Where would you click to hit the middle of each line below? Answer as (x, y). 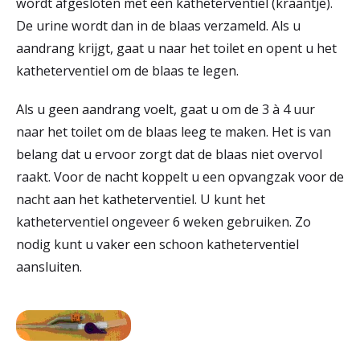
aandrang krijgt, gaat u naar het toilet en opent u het (176, 48)
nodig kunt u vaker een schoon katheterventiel (157, 244)
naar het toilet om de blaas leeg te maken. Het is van (174, 131)
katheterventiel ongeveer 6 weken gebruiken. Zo (164, 221)
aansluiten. (51, 266)
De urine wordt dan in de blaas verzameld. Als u (158, 25)
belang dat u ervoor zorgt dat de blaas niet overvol (169, 154)
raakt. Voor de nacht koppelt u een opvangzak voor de (180, 176)
